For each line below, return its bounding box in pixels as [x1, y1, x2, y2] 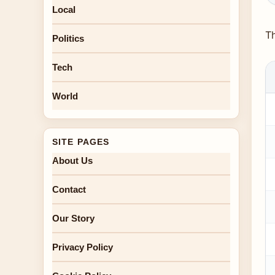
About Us [52, 155, 93, 166]
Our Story [52, 213, 95, 223]
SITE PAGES [52, 137, 110, 147]
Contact [52, 184, 86, 195]
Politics [52, 33, 84, 44]
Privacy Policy [52, 242, 113, 252]
